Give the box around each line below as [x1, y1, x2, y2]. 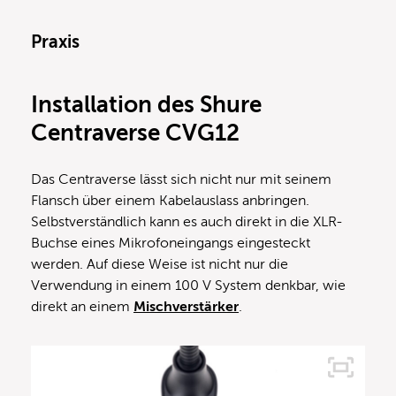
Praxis [31, 32, 80, 53]
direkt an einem [31, 299, 133, 316]
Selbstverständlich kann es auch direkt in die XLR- [31, 214, 343, 231]
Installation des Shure [31, 92, 262, 118]
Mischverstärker [133, 299, 239, 316]
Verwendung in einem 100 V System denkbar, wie [31, 278, 346, 294]
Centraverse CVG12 [31, 120, 240, 147]
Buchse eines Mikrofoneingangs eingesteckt [31, 235, 310, 252]
